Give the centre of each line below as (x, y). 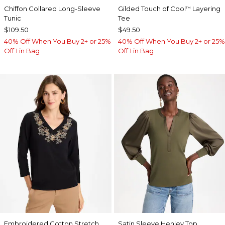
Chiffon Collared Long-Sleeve (52, 9)
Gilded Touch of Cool (152, 9)
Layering (205, 9)
